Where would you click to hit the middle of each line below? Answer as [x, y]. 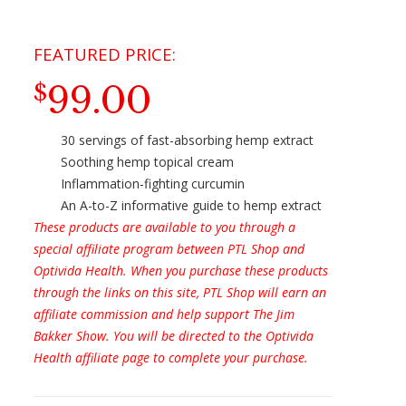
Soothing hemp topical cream [148, 162]
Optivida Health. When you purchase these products [181, 271]
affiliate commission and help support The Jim [164, 314]
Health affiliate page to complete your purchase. [171, 358]
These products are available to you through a [165, 227]
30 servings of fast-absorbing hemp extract [188, 140]
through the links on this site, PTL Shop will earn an [180, 293]
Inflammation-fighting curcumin [153, 184]
